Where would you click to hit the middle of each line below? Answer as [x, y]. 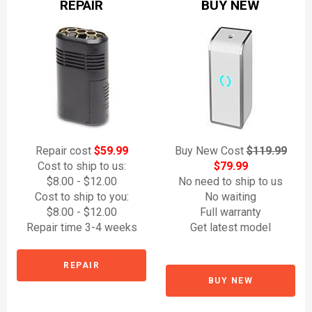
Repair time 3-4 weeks [81, 227]
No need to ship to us [231, 181]
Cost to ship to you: [81, 197]
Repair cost [64, 151]
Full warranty [231, 212]
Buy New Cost [210, 151]
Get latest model [231, 227]
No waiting [231, 197]
